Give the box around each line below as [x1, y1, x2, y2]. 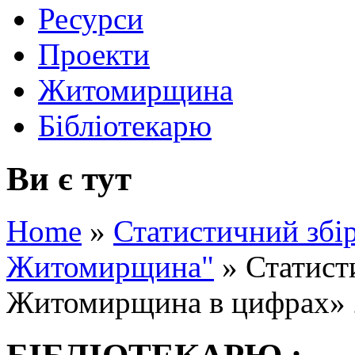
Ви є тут [6, 159, 132, 197]
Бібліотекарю [38, 108, 212, 143]
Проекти [38, 36, 150, 71]
